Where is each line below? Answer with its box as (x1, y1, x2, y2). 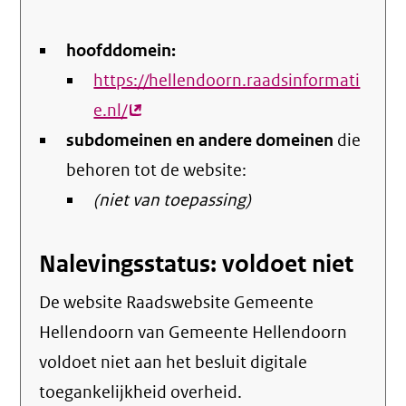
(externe (127, 100, 191, 121)
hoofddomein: (66, 40, 177, 62)
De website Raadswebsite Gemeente (39, 292, 314, 314)
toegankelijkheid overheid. (39, 382, 243, 403)
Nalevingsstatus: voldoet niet (39, 249, 354, 279)
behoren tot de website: (66, 159, 247, 181)
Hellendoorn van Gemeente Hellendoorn (39, 322, 348, 343)
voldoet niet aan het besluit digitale (39, 352, 308, 373)
